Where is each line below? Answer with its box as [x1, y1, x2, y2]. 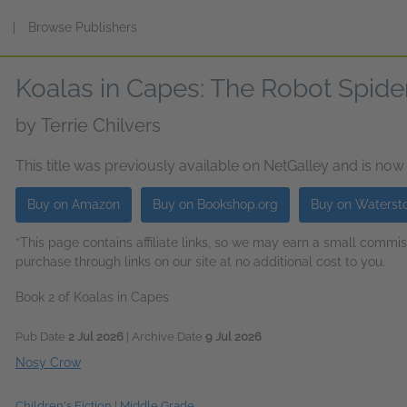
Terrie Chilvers [41, 114, 161, 136]
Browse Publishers [28, 20, 138, 35]
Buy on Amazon [27, 197, 120, 212]
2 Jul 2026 [68, 330, 124, 343]
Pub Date [15, 330, 68, 343]
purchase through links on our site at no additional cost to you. [15, 254, 385, 269]
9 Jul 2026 [205, 330, 262, 343]
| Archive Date [124, 330, 205, 343]
